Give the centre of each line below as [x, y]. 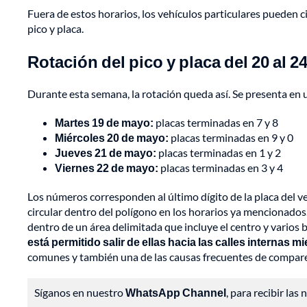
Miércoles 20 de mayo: [112, 138]
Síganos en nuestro [80, 293]
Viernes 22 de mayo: [107, 168]
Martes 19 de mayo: [104, 123]
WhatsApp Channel [176, 293]
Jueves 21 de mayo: [106, 153]
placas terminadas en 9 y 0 [231, 138]
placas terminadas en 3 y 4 [221, 168]
